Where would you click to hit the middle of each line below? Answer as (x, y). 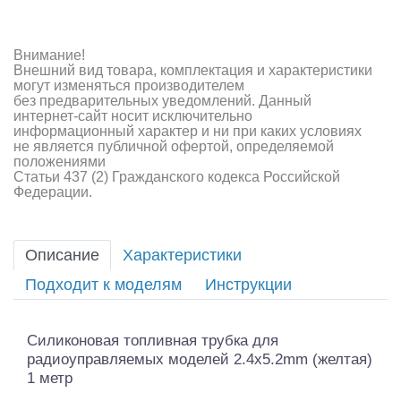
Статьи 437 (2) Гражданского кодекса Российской (177, 176)
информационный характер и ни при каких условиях (188, 131)
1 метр (50, 378)
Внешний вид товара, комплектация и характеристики (193, 70)
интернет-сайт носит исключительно (133, 115)
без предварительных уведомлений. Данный (162, 100)
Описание (62, 255)
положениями (60, 161)
